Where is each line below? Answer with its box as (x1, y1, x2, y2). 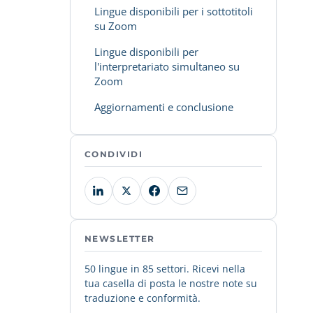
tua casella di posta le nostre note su (85, 277, 257, 290)
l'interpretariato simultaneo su (94, 59, 240, 73)
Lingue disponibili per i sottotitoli (94, 4, 253, 18)
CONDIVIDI (85, 149, 143, 159)
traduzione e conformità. (85, 291, 201, 305)
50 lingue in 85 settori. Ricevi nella (85, 262, 245, 275)
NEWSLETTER (85, 233, 155, 244)
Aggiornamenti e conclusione (94, 100, 233, 114)
